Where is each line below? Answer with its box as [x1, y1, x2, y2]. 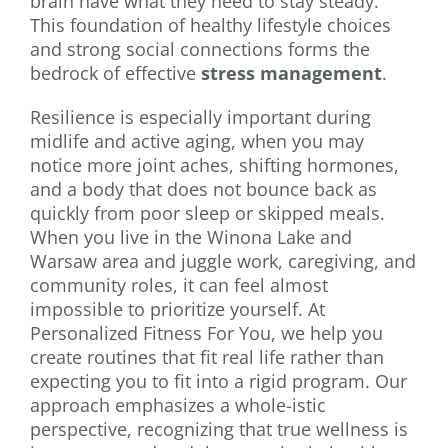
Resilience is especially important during [30, 104, 371, 129]
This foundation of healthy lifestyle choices [30, 12, 391, 37]
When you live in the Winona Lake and [30, 224, 352, 249]
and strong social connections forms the [30, 36, 370, 61]
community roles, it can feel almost [30, 272, 328, 297]
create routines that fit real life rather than [30, 344, 384, 369]
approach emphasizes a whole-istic [30, 392, 326, 417]
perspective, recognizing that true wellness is [30, 416, 408, 441]
